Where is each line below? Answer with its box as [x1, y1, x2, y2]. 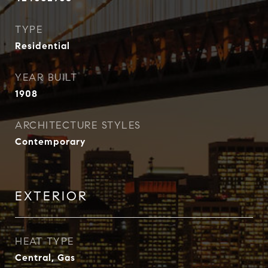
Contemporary [15, 136, 86, 147]
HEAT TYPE [15, 235, 74, 248]
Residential [15, 40, 70, 51]
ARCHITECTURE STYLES [15, 119, 141, 132]
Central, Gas [15, 252, 75, 263]
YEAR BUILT [15, 71, 77, 84]
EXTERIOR [15, 188, 88, 204]
